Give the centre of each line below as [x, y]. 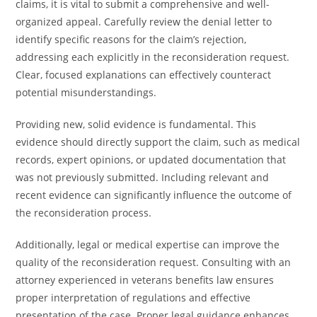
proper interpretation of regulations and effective [133, 298]
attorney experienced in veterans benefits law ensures [145, 280]
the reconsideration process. [84, 213]
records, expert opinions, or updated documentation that [151, 160]
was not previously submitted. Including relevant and [143, 177]
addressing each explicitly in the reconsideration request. [153, 57]
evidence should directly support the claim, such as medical [158, 142]
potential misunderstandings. [86, 92]
